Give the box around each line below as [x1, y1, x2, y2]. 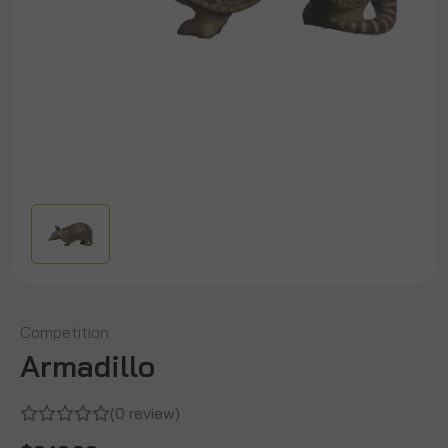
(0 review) [110, 402, 180, 423]
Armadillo [20, 346, 155, 385]
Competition [20, 321, 109, 342]
